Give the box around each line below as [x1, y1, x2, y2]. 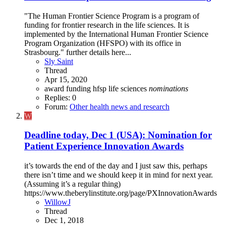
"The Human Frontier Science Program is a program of [24, 11, 199, 20]
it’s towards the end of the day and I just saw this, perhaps [24, 161, 207, 171]
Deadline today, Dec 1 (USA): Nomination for [24, 130, 212, 141]
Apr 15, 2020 [44, 75, 87, 84]
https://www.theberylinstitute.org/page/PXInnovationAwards [24, 189, 217, 198]
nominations [149, 84, 188, 93]
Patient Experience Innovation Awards [24, 141, 184, 152]
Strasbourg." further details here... [24, 47, 131, 56]
